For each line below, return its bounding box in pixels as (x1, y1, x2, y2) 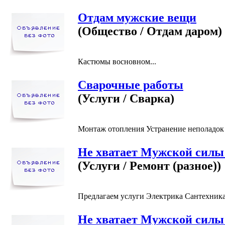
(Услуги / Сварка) (78, 91, 174, 105)
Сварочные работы (78, 78, 183, 91)
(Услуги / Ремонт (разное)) (78, 159, 221, 172)
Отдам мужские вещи (78, 11, 196, 24)
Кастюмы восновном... (78, 57, 156, 66)
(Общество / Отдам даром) (78, 24, 222, 38)
